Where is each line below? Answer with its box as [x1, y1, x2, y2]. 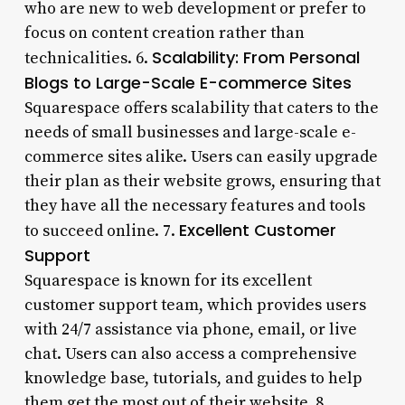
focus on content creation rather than [24, 22, 305, 43]
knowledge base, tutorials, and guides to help [24, 367, 363, 389]
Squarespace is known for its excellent [24, 269, 312, 291]
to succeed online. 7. [24, 220, 179, 241]
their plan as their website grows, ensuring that [24, 170, 381, 192]
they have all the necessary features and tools [24, 194, 365, 216]
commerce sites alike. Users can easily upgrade [24, 146, 378, 167]
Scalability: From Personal [151, 45, 360, 69]
